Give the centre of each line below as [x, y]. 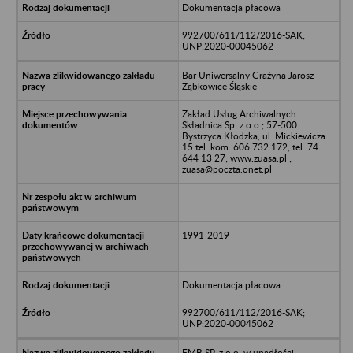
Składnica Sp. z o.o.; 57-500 [239, 124]
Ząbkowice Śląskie [219, 86]
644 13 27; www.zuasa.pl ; [236, 158]
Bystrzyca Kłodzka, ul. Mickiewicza [253, 136]
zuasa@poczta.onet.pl [227, 169]
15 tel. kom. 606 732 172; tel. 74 [250, 147]
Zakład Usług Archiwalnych [239, 113]
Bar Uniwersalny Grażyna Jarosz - [250, 75]
